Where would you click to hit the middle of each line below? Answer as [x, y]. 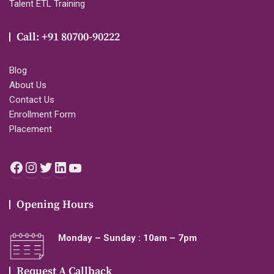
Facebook [55, 166]
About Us [28, 85]
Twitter [76, 166]
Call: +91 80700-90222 [68, 37]
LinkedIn [96, 166]
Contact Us [32, 100]
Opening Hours [55, 205]
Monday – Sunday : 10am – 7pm [127, 238]
